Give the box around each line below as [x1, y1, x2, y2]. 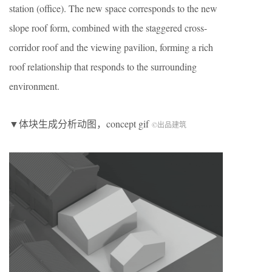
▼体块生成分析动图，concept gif [9, 117, 152, 130]
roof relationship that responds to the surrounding [9, 59, 197, 73]
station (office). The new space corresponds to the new [9, 1, 217, 15]
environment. [9, 79, 59, 92]
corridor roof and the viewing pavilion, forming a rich [9, 40, 213, 53]
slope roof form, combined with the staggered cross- [9, 21, 207, 34]
